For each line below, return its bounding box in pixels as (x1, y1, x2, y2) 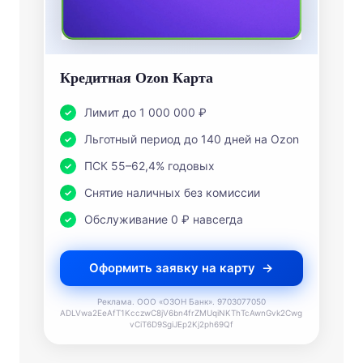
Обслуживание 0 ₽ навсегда (83, 211, 243, 226)
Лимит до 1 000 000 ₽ (83, 105, 207, 119)
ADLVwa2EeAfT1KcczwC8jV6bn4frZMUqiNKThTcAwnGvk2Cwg (60, 307, 303, 318)
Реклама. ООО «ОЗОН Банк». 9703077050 (96, 296, 266, 306)
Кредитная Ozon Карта (59, 69, 213, 86)
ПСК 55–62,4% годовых (83, 158, 215, 173)
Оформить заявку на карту (89, 259, 256, 275)
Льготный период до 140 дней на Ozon (83, 131, 299, 146)
